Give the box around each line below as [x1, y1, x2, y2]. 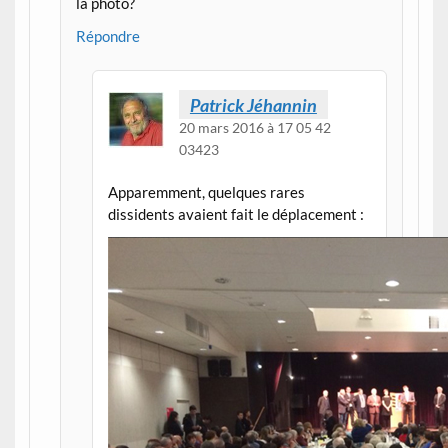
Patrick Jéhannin [189, 93, 317, 116]
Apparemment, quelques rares [107, 183, 305, 202]
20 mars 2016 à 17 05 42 [178, 118, 331, 136]
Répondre [76, 27, 141, 46]
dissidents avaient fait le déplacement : [107, 205, 364, 224]
